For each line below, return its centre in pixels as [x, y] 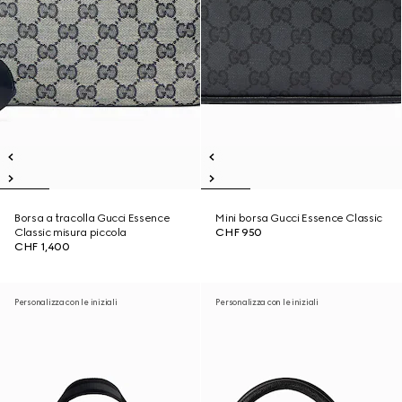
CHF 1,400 [42, 247]
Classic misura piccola [71, 232]
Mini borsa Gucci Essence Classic [299, 218]
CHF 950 [239, 232]
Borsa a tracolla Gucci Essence [92, 218]
